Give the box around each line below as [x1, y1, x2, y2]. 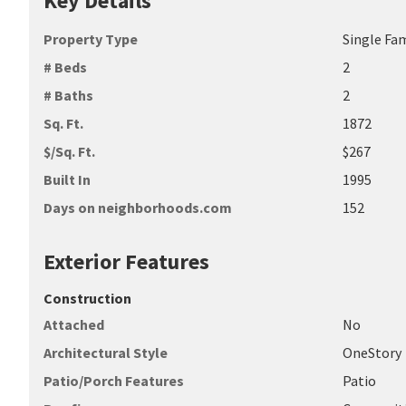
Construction [43, 289, 131, 307]
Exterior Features [43, 247, 209, 275]
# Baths [43, 86, 93, 104]
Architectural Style [43, 343, 168, 362]
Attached [43, 315, 104, 333]
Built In [43, 170, 91, 188]
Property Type [43, 30, 138, 48]
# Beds [43, 58, 87, 76]
